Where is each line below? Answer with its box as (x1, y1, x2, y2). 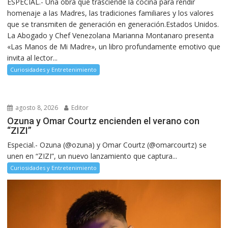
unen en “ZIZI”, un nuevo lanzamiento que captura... (7, 151, 178, 161)
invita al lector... (7, 52, 58, 63)
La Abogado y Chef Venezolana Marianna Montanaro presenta (7, 30, 214, 40)
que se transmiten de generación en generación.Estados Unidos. (7, 19, 219, 29)
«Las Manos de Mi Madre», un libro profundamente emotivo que (7, 41, 221, 51)
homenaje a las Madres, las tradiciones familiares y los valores (7, 8, 214, 18)
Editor (70, 103, 89, 112)
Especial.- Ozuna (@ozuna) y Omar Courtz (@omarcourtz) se (7, 139, 207, 150)
